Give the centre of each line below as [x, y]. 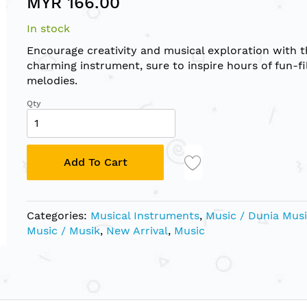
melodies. [52, 80]
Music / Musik [63, 230]
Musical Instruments [145, 215]
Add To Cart [95, 162]
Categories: [59, 215]
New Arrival [137, 230]
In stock [48, 28]
